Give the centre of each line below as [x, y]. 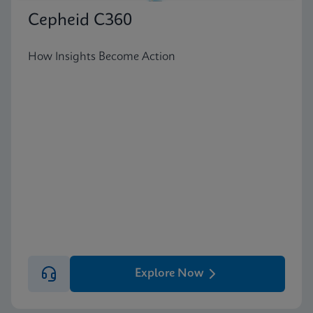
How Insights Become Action [102, 57]
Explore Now [169, 273]
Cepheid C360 [80, 21]
